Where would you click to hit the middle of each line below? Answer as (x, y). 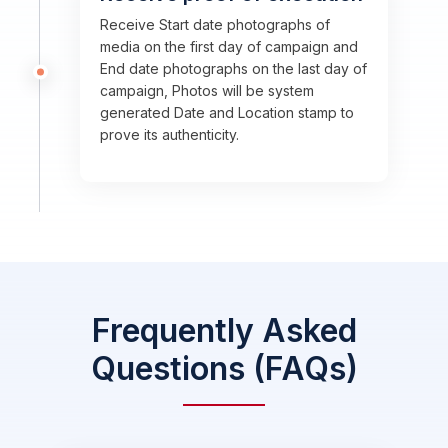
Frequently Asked (224, 330)
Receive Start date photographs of (215, 24)
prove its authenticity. (169, 134)
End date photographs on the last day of (233, 68)
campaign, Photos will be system (207, 90)
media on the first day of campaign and (229, 46)
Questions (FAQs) (224, 368)
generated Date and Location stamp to (227, 112)
